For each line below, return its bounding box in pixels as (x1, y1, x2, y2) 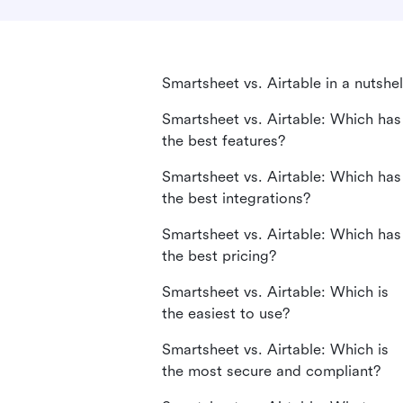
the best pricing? (162, 247, 276, 264)
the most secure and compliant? (162, 363, 381, 380)
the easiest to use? (162, 305, 290, 322)
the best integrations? (162, 190, 310, 207)
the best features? (162, 132, 285, 149)
